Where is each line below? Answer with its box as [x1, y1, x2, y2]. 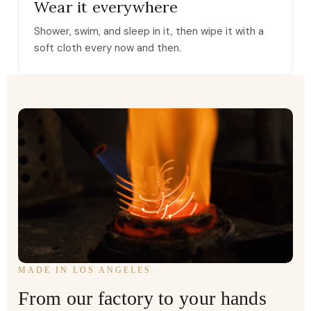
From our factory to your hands [18, 287, 267, 309]
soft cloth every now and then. [34, 40, 181, 55]
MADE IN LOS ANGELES [18, 264, 151, 275]
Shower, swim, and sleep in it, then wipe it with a [34, 24, 264, 38]
